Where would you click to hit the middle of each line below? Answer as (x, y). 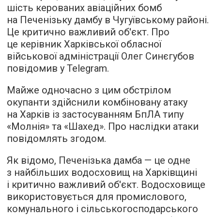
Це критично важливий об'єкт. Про (88, 32)
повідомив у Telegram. (58, 68)
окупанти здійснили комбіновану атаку (97, 102)
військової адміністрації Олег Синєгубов (101, 56)
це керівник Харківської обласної (84, 44)
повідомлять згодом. (56, 139)
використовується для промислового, (97, 197)
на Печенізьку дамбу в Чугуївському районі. (108, 20)
